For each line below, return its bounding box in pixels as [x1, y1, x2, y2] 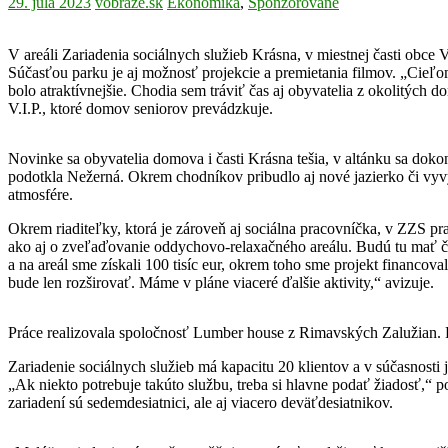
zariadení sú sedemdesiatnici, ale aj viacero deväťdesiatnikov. [8, 394, 393, 412]
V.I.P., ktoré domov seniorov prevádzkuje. [8, 100, 273, 118]
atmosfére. [8, 186, 73, 204]
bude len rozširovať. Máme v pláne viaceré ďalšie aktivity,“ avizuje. [8, 274, 434, 292]
